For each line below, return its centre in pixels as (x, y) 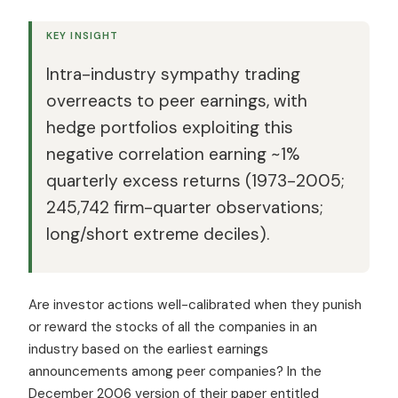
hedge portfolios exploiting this (170, 127)
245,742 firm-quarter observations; (185, 207)
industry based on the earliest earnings (148, 349)
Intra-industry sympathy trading (173, 74)
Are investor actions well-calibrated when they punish (195, 304)
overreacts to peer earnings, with (177, 100)
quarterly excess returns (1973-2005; (195, 180)
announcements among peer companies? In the (175, 371)
